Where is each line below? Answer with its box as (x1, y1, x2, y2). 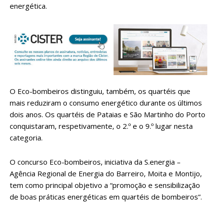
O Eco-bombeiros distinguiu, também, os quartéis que (10, 86, 190, 96)
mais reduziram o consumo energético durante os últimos (10, 98, 202, 108)
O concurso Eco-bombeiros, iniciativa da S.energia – (10, 157, 181, 167)
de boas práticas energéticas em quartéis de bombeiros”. (10, 192, 202, 202)
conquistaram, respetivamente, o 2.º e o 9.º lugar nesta (10, 121, 193, 131)
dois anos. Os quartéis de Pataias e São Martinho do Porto (10, 109, 205, 120)
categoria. (10, 133, 43, 143)
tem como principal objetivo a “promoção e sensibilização (10, 180, 200, 190)
